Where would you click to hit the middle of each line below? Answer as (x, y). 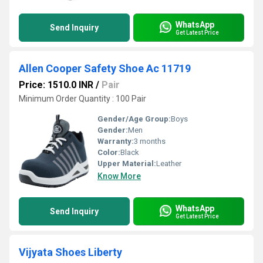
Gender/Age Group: (134, 119)
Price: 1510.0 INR (56, 85)
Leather (169, 163)
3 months (150, 141)
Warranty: (116, 141)
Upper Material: (127, 163)
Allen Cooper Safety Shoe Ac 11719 (105, 68)
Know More (119, 176)
